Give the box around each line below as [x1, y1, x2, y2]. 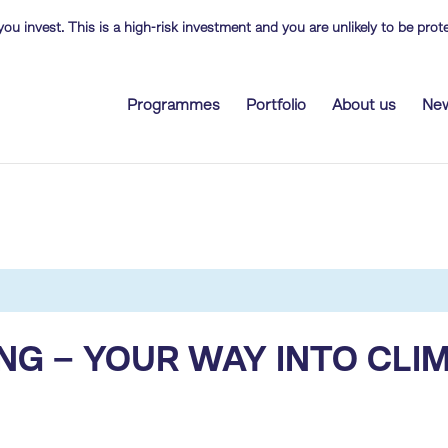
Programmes [126, 97, 220, 114]
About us [331, 97, 396, 114]
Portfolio [245, 97, 306, 114]
